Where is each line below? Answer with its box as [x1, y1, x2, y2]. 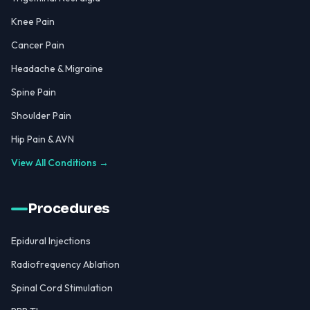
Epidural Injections [11, 235, 91, 247]
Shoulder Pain [11, 109, 71, 122]
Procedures [28, 200, 110, 217]
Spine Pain [11, 86, 56, 98]
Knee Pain [11, 15, 55, 28]
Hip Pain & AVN [11, 133, 74, 145]
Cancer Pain [11, 39, 64, 51]
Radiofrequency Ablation [11, 258, 120, 271]
